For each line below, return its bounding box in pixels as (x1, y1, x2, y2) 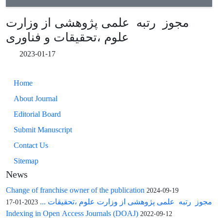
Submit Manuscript (14, 124, 72, 135)
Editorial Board (14, 109, 61, 119)
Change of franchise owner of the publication (6, 184, 145, 195)
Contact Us (14, 140, 48, 150)
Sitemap (14, 155, 38, 166)
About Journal (14, 93, 57, 104)
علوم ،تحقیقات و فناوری (6, 28, 129, 45)
